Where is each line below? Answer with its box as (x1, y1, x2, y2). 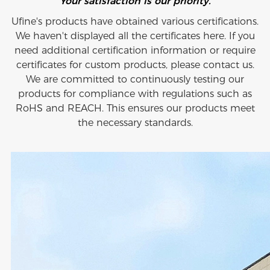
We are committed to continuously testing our (26, 74, 244, 86)
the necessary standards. (77, 117, 193, 129)
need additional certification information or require (14, 45, 256, 57)
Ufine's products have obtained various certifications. (11, 16, 259, 28)
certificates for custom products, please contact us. (16, 59, 254, 71)
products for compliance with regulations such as (18, 88, 252, 100)
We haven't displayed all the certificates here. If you (15, 30, 255, 42)
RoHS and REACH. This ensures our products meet (15, 102, 255, 115)
